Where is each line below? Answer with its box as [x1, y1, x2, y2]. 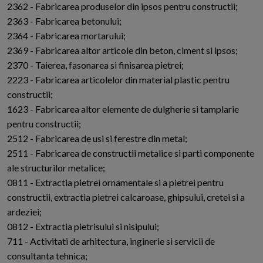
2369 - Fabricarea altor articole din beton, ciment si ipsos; [7, 45, 238, 56]
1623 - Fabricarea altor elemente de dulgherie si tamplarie [7, 103, 239, 115]
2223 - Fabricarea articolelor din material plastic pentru [7, 74, 230, 86]
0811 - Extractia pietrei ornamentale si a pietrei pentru [7, 177, 224, 188]
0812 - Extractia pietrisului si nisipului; [7, 221, 159, 232]
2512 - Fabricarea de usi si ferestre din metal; [7, 133, 187, 144]
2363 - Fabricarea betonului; [7, 15, 122, 27]
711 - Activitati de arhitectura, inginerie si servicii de [7, 235, 215, 247]
